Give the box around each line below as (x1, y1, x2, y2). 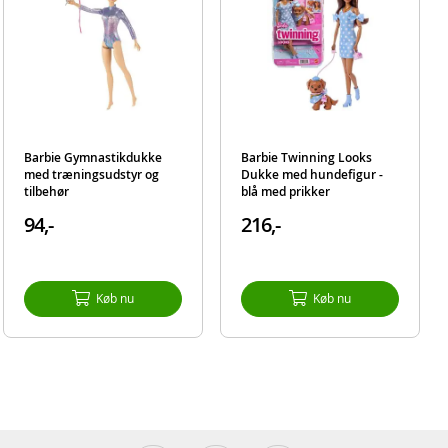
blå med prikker (241, 182, 331, 200)
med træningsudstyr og (23, 165, 159, 183)
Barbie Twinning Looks (241, 148, 373, 166)
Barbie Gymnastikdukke (23, 148, 162, 166)
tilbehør (23, 182, 69, 200)
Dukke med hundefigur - (241, 165, 384, 183)
